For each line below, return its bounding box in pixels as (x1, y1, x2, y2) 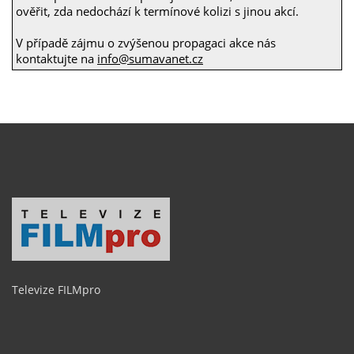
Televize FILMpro (12, 281, 100, 297)
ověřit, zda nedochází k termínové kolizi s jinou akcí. (16, 2, 299, 19)
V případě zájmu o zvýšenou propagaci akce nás (16, 34, 276, 51)
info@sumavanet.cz (97, 50, 203, 66)
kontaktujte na (16, 50, 97, 66)
